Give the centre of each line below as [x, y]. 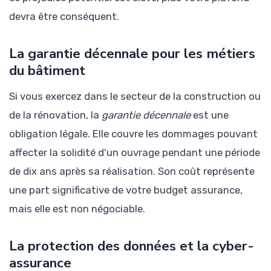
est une [210, 115]
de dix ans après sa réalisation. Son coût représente [132, 171]
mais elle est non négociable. [77, 208]
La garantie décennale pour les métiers [132, 54]
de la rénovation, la [55, 115]
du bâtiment [47, 71]
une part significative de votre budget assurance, [126, 190]
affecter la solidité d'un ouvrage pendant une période [135, 152]
